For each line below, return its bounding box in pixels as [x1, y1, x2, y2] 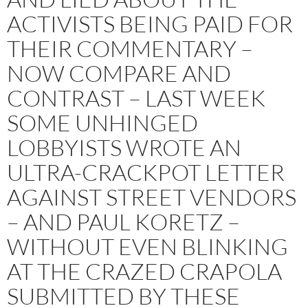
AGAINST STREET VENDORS [7, 183, 296, 212]
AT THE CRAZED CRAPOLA [7, 257, 282, 286]
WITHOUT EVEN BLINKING [7, 232, 288, 261]
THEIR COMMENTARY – [7, 34, 253, 63]
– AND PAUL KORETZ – [7, 208, 240, 236]
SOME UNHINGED [7, 109, 198, 137]
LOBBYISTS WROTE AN [7, 133, 241, 162]
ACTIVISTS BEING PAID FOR [7, 10, 293, 38]
